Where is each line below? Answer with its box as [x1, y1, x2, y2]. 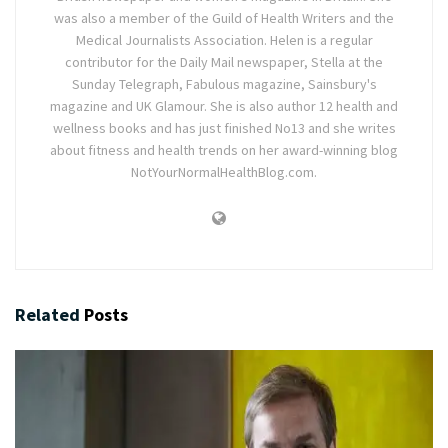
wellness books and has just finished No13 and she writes [52, 119, 396, 138]
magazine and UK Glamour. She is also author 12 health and [50, 97, 398, 116]
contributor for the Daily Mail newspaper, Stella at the [65, 53, 383, 72]
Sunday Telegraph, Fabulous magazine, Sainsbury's [71, 75, 377, 94]
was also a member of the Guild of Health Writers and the [54, 9, 394, 28]
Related [15, 303, 80, 327]
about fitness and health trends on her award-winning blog [50, 141, 398, 160]
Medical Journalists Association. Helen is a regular [75, 31, 373, 50]
